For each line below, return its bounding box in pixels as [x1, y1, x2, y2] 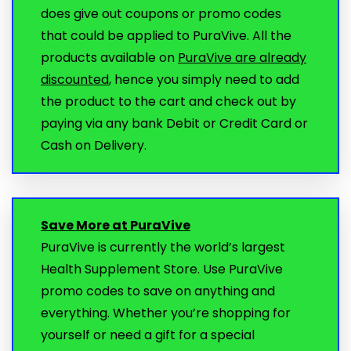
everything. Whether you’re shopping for [41, 304, 291, 323]
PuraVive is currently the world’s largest [41, 238, 285, 257]
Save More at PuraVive [41, 216, 190, 235]
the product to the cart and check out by [41, 92, 296, 111]
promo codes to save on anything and [41, 282, 275, 301]
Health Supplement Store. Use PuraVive [41, 260, 283, 279]
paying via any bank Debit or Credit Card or [41, 114, 308, 133]
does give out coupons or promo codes [41, 5, 281, 24]
